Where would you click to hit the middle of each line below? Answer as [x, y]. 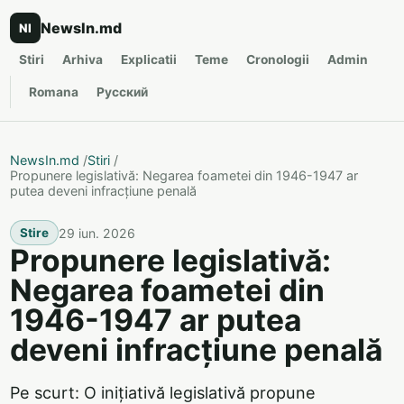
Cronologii [278, 59]
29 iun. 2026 [97, 233]
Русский [122, 92]
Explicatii [149, 59]
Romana [54, 92]
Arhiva [83, 59]
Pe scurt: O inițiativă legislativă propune [163, 392]
